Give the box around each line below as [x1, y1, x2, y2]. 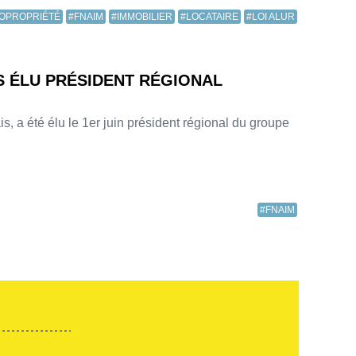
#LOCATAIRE [180, 11, 238, 23]
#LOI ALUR [246, 11, 295, 23]
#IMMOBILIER [111, 11, 172, 23]
